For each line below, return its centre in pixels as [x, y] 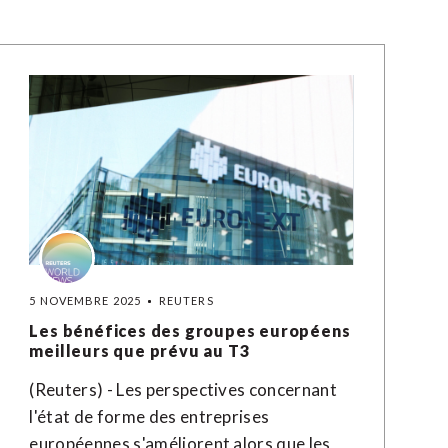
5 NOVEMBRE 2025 [85, 300]
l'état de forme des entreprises [149, 416]
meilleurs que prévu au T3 [139, 350]
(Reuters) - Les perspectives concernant [183, 389]
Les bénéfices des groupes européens [190, 330]
